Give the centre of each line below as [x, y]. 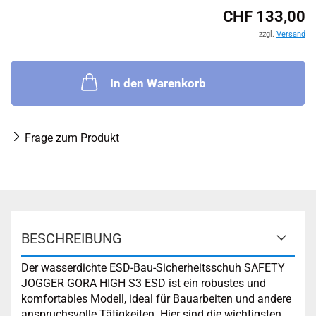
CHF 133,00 [264, 17]
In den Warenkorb [158, 83]
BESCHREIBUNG [72, 238]
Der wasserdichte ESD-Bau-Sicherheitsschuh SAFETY [153, 268]
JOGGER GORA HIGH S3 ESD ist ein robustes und [144, 283]
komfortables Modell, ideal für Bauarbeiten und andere [156, 299]
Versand [291, 34]
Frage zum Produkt [72, 138]
